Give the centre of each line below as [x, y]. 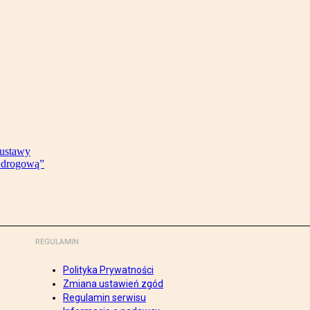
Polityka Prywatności [108, 270]
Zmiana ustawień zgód [113, 284]
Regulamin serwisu [104, 298]
